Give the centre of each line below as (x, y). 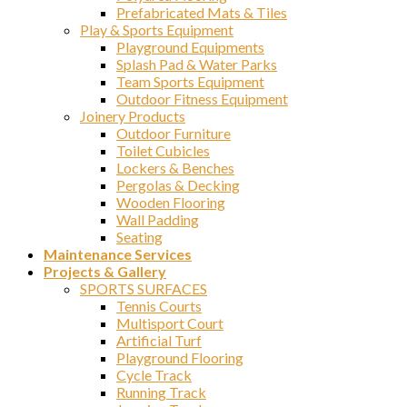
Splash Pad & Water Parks (197, 64)
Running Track (161, 392)
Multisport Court (170, 323)
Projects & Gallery (105, 271)
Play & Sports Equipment (157, 29)
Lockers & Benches (175, 167)
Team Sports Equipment (190, 81)
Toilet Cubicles (163, 150)
